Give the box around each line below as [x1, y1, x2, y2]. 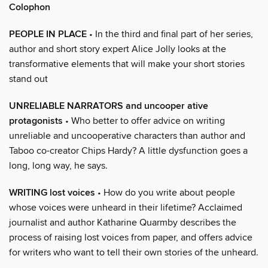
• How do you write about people [95, 186, 235, 199]
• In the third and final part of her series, [87, 28, 253, 40]
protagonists [9, 114, 63, 127]
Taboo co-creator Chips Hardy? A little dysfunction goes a [9, 144, 248, 157]
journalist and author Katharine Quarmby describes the [9, 216, 236, 229]
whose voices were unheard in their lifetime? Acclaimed [9, 201, 242, 214]
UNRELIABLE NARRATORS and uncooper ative [9, 99, 208, 112]
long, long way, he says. [9, 159, 108, 172]
